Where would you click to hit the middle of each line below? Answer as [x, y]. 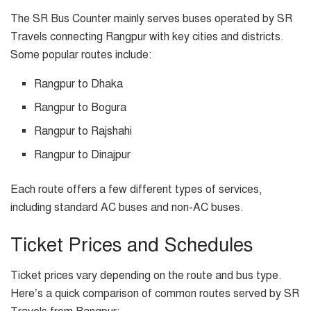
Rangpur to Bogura [81, 108]
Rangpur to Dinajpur [83, 155]
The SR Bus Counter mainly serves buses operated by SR [151, 19]
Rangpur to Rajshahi [83, 131]
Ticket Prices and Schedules [132, 245]
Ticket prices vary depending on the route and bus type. [146, 276]
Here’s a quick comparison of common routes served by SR [155, 294]
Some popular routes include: [81, 55]
